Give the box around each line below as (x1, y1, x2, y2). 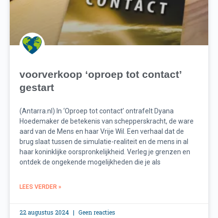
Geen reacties (77, 208, 115, 217)
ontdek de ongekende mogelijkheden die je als (19, 158, 161, 166)
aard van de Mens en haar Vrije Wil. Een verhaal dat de (19, 127, 184, 136)
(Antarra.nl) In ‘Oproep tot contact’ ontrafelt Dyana (19, 107, 174, 115)
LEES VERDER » (19, 183, 61, 191)
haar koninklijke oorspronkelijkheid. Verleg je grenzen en (19, 148, 190, 156)
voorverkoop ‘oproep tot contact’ (19, 69, 182, 80)
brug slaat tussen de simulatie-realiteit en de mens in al (19, 138, 188, 146)
